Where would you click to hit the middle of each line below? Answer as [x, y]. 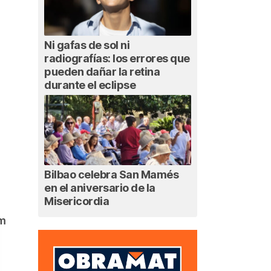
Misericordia [77, 201]
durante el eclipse [90, 85]
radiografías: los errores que [117, 58]
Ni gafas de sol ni [87, 45]
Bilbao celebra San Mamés [111, 175]
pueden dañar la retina [102, 71]
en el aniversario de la [100, 188]
